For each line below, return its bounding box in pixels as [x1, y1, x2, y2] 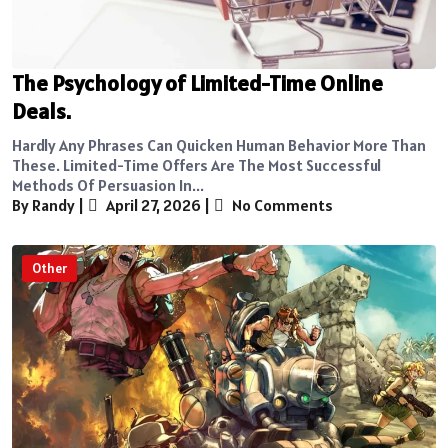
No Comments [229, 194, 333, 215]
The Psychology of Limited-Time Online [12, 68, 383, 97]
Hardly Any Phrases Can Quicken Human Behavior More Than [12, 134, 426, 155]
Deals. [12, 96, 71, 125]
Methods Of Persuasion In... [12, 174, 204, 195]
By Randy [12, 194, 75, 215]
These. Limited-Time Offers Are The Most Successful [12, 154, 381, 175]
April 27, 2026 [103, 194, 201, 215]
